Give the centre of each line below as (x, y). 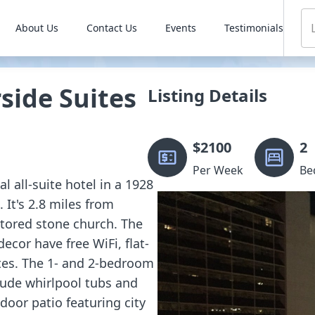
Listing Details (207, 95)
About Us (37, 28)
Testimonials (253, 28)
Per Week (218, 170)
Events (180, 28)
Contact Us (111, 28)
